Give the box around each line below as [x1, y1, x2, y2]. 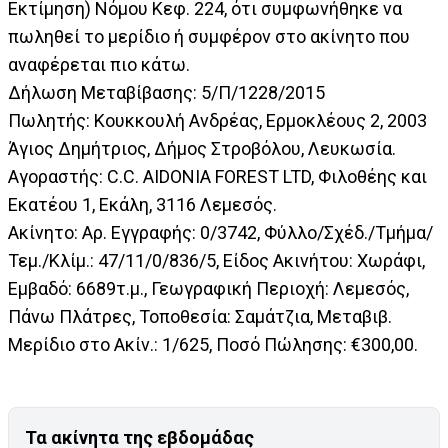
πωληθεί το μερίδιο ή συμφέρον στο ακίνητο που [8, 26, 410, 48]
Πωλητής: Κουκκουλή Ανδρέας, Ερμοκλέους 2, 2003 [8, 110, 427, 132]
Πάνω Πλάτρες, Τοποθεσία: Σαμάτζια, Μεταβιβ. [8, 306, 392, 328]
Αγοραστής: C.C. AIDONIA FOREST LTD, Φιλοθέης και [8, 166, 427, 188]
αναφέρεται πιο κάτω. [8, 54, 190, 76]
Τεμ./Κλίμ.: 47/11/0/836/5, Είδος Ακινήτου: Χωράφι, [8, 250, 425, 272]
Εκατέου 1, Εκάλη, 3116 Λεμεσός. [8, 194, 277, 216]
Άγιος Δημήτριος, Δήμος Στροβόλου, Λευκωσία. [8, 138, 396, 160]
